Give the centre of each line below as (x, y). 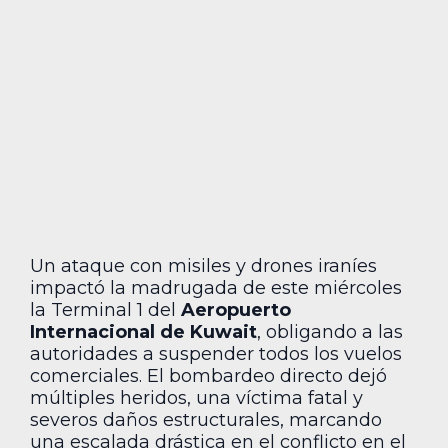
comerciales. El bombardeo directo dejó (208, 375)
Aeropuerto (236, 309)
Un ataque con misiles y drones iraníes (203, 265)
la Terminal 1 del (105, 309)
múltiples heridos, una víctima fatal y (196, 397)
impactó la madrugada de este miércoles (216, 287)
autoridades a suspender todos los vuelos (216, 353)
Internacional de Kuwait (143, 331)
